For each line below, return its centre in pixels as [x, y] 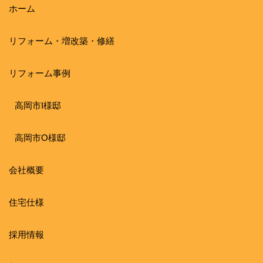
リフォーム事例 [40, 73]
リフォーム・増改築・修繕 [62, 41]
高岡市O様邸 [40, 138]
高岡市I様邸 [38, 106]
